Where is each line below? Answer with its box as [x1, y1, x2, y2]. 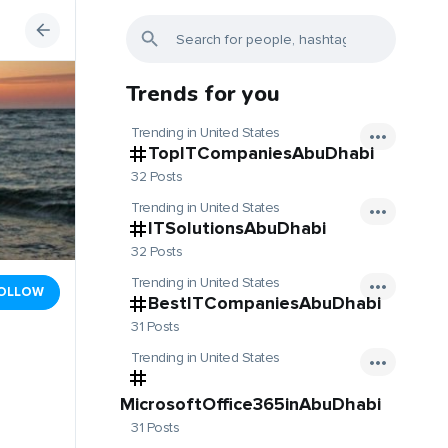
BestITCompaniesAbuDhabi [148, 292, 381, 315]
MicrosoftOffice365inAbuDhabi [120, 392, 381, 415]
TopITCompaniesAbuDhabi [148, 142, 374, 164]
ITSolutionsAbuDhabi [148, 217, 326, 240]
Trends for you [126, 79, 280, 109]
